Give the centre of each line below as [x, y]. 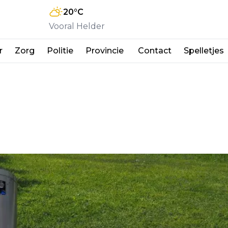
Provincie [106, 50]
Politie [60, 50]
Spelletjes [204, 50]
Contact [155, 50]
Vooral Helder [77, 26]
